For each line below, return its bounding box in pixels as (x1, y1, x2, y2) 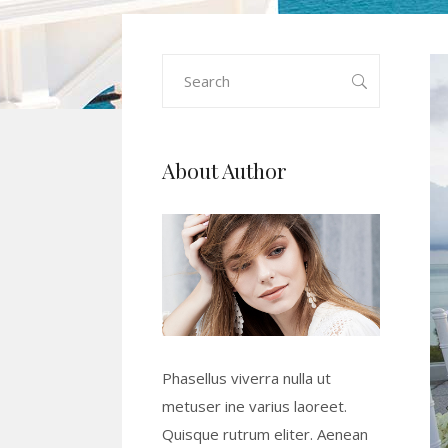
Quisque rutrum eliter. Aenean (162, 424, 368, 445)
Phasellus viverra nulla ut (162, 368, 331, 389)
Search (161, 57, 207, 77)
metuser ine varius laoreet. (162, 396, 347, 417)
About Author (162, 156, 287, 184)
